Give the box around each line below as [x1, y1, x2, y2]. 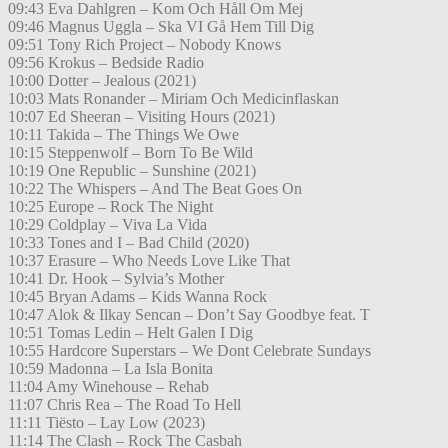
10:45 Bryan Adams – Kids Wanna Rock [8, 288, 267, 306]
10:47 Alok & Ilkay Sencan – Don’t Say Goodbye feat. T [8, 306, 370, 324]
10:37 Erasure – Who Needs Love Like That [8, 252, 290, 270]
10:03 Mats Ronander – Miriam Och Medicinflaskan [8, 90, 339, 108]
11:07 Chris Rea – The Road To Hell [8, 396, 241, 414]
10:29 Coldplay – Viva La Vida [8, 216, 207, 234]
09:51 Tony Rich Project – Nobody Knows [8, 36, 281, 54]
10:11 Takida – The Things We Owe [8, 126, 239, 144]
